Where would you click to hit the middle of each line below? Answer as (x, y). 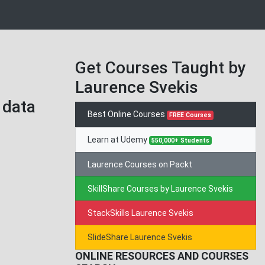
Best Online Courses (127, 114)
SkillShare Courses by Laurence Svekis (160, 189)
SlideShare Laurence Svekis (140, 237)
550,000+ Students (181, 140)
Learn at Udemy (118, 139)
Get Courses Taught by (161, 68)
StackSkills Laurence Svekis (140, 213)
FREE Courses (190, 115)
